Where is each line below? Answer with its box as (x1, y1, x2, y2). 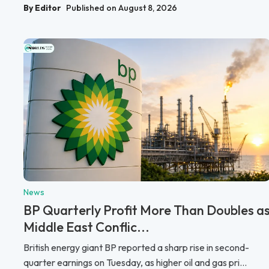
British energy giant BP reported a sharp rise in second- (23, 241, 249, 253)
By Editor (23, 2, 61, 14)
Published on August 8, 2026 (66, 2, 177, 14)
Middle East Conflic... (23, 218, 150, 235)
